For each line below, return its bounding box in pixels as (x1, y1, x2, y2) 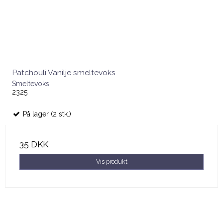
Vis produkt (96, 157, 127, 165)
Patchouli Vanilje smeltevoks (12, 67, 115, 77)
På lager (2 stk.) (21, 110, 71, 118)
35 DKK (19, 139, 48, 149)
